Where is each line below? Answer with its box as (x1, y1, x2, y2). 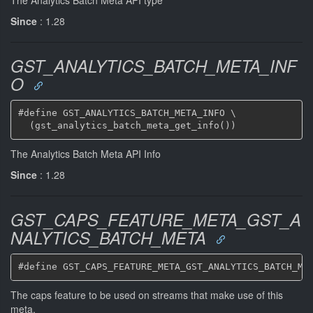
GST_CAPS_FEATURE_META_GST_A (10, 207, 301, 231)
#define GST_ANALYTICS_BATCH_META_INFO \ (17, 108, 236, 118)
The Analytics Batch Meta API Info (10, 146, 161, 161)
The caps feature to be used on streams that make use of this (10, 287, 283, 302)
